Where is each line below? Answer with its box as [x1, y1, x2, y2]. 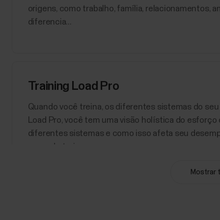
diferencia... [27, 17, 72, 27]
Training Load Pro [27, 81, 119, 93]
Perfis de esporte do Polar [27, 206, 165, 218]
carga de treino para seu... [27, 142, 124, 152]
